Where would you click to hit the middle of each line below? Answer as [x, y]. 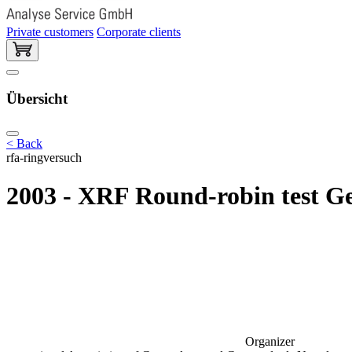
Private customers [50, 31]
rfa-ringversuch [44, 157]
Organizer [270, 341]
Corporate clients [139, 31]
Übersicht [37, 99]
